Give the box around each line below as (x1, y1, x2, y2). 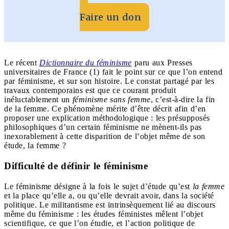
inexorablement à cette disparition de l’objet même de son (4, 131, 205, 141)
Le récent (4, 58, 39, 67)
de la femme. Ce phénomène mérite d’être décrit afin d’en (4, 104, 206, 113)
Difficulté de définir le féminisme (4, 160, 148, 171)
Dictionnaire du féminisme (39, 58, 132, 67)
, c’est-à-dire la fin (150, 95, 215, 104)
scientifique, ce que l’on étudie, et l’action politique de (4, 218, 195, 227)
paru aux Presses (131, 58, 193, 67)
